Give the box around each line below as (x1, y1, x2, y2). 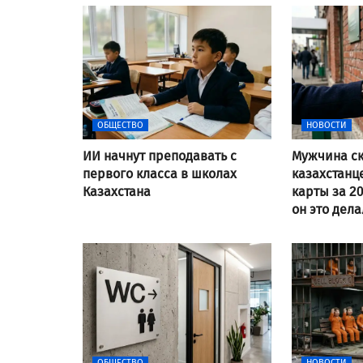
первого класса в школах (83, 165, 237, 181)
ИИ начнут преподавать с (83, 147, 237, 164)
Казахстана (83, 183, 151, 199)
